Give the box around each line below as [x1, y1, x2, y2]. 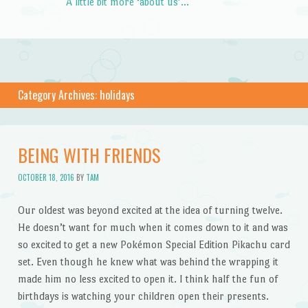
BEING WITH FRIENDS [17, 141, 160, 168]
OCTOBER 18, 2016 [17, 172, 74, 184]
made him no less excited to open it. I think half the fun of [17, 273, 278, 285]
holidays [99, 86, 135, 103]
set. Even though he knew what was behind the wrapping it [17, 256, 278, 268]
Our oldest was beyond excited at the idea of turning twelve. [17, 204, 283, 217]
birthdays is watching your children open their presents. [17, 290, 269, 302]
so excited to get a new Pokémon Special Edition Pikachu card [17, 239, 290, 251]
